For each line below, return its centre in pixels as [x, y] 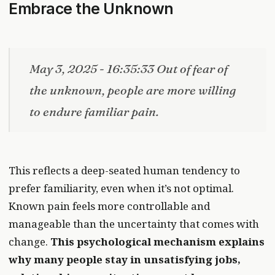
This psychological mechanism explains [157, 242]
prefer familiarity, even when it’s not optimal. [121, 188]
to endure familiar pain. [94, 112]
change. [29, 242]
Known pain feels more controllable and [109, 206]
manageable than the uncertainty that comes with [134, 224]
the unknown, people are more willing [133, 90]
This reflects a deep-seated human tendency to [124, 171]
